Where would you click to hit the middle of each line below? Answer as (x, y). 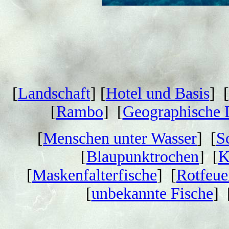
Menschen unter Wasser (120, 138)
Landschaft (54, 93)
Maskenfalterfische (95, 175)
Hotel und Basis (157, 93)
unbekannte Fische (152, 193)
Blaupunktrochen (143, 157)
